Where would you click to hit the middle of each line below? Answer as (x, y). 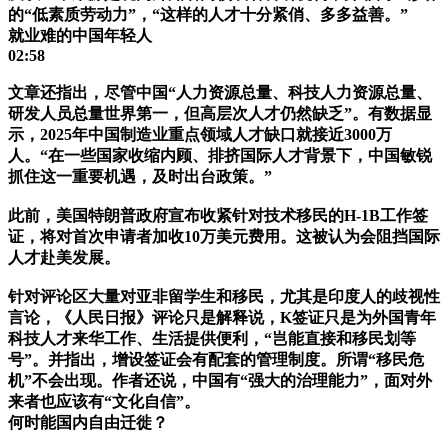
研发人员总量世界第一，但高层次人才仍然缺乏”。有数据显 (220, 114)
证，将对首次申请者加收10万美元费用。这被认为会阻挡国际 (224, 237)
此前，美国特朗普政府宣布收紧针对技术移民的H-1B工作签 (218, 216)
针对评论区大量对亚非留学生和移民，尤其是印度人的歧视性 (224, 297)
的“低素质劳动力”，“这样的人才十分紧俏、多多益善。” (208, 15)
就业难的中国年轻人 (80, 36)
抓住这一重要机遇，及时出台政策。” (140, 177)
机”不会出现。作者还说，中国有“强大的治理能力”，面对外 (220, 381)
